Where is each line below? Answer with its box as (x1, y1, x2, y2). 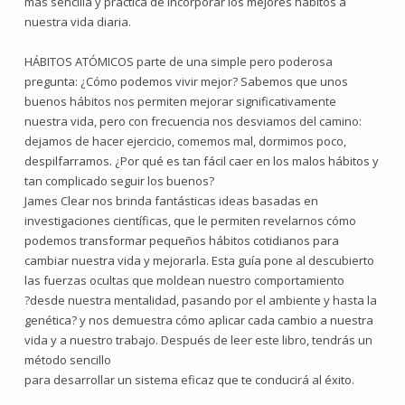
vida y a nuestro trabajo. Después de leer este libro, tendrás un (24, 332, 372, 348)
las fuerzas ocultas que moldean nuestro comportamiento (24, 272, 344, 288)
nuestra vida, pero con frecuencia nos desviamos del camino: (24, 113, 362, 129)
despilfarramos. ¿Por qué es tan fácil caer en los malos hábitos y (24, 153, 379, 169)
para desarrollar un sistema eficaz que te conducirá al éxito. (24, 372, 354, 388)
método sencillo (24, 352, 111, 368)
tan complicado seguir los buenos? (24, 173, 214, 189)
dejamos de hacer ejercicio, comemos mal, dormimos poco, (24, 133, 346, 149)
